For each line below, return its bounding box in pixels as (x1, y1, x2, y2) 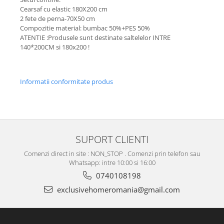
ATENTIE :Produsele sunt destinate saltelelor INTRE (20, 33, 170, 42)
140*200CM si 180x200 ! (20, 42, 89, 52)
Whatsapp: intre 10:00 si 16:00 (68, 158, 155, 167)
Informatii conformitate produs (20, 77, 113, 86)
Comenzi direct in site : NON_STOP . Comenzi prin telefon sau (23, 149, 200, 158)
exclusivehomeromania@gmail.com (55, 184, 180, 195)
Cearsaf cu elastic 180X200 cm (20, 4, 107, 14)
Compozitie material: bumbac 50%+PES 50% (20, 23, 150, 33)
